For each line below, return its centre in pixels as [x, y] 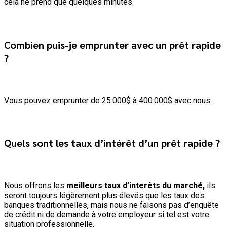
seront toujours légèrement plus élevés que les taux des [104, 195]
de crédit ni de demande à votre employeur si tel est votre [107, 214]
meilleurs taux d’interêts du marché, [136, 185]
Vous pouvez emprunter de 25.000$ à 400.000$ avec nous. [108, 100]
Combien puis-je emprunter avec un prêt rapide [112, 45]
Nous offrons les [35, 185]
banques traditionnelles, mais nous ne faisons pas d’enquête [111, 205]
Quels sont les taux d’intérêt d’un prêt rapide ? [112, 143]
